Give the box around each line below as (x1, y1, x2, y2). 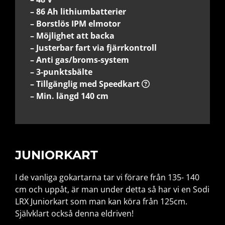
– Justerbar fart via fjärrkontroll (30, 42, 157, 53)
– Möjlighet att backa (30, 30, 115, 41)
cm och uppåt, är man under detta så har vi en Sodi (15, 184, 209, 195)
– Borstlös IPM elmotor (30, 18, 121, 29)
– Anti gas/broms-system (30, 54, 129, 65)
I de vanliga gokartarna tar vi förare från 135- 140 (15, 172, 199, 183)
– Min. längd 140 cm (30, 90, 108, 101)
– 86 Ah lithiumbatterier (30, 6, 126, 17)
